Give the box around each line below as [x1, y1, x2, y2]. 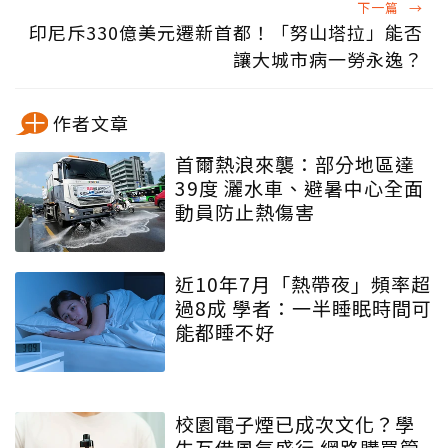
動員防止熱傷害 [175, 197, 315, 225]
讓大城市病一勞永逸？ [233, 45, 423, 72]
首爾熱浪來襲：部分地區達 [175, 149, 415, 177]
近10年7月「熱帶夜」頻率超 [175, 269, 431, 297]
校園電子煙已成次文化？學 [175, 409, 415, 437]
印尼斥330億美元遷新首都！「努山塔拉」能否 [29, 18, 423, 45]
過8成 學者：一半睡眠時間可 [175, 293, 432, 321]
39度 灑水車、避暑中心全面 [175, 173, 424, 201]
